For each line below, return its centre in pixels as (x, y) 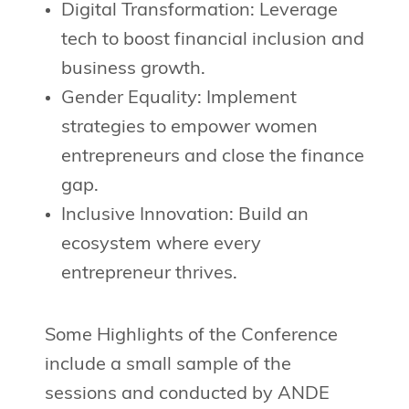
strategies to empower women (189, 128)
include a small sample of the (168, 366)
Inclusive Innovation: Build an (184, 216)
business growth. (133, 70)
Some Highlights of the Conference (191, 336)
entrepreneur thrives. (149, 274)
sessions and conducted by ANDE (187, 395)
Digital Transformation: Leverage (199, 11)
